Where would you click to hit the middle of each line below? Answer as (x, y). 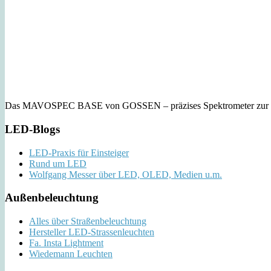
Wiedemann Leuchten (71, 254)
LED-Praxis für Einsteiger (79, 152)
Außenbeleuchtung (52, 198)
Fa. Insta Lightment (66, 243)
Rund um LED (58, 163)
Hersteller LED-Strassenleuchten (92, 232)
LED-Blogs (32, 129)
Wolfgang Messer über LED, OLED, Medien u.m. (126, 174)
